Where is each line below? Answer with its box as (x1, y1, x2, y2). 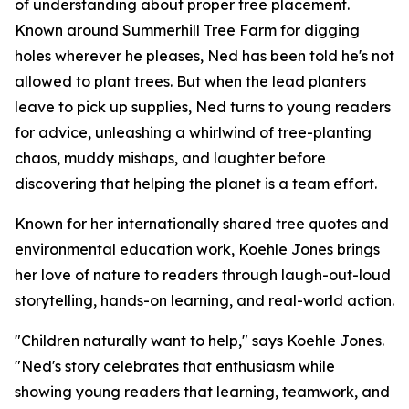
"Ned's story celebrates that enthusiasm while (15, 357, 335, 375)
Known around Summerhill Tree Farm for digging (15, 21, 360, 39)
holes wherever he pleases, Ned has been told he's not (15, 47, 394, 65)
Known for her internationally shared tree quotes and (15, 215, 389, 233)
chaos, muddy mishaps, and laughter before (15, 149, 326, 167)
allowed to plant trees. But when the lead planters (15, 72, 366, 90)
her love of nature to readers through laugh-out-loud (15, 266, 391, 284)
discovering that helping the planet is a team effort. (15, 174, 377, 193)
